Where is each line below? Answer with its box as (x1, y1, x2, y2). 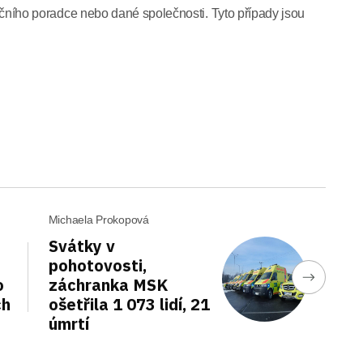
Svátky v (48, 235, 115, 257)
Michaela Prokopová (48, 213, 149, 226)
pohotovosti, (48, 254, 147, 276)
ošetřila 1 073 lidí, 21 (48, 293, 210, 315)
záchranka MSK (48, 274, 168, 296)
